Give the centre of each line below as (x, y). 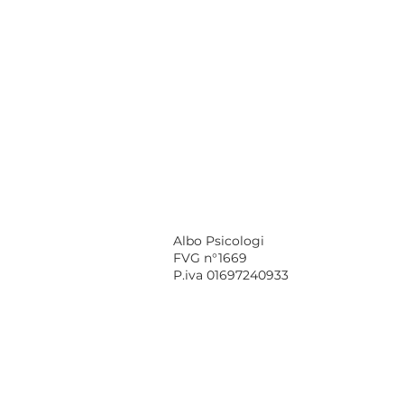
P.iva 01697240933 (231, 275)
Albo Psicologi (219, 241)
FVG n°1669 (210, 258)
